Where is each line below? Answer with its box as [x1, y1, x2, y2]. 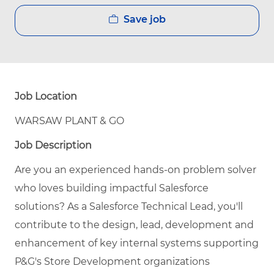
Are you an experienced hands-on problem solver [15, 163, 256, 176]
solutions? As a [15, 200, 89, 212]
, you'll [213, 200, 243, 212]
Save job [123, 13, 166, 25]
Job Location [15, 90, 77, 102]
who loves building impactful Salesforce [15, 182, 209, 194]
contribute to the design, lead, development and [15, 218, 254, 231]
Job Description [15, 139, 92, 151]
